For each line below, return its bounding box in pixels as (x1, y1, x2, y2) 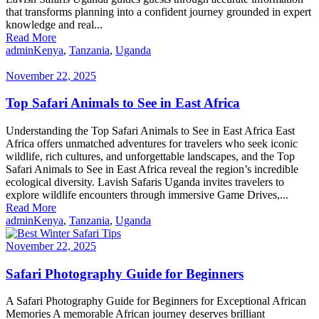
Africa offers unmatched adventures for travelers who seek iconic (6, 137, 298, 150)
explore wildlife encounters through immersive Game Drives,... (6, 188, 288, 201)
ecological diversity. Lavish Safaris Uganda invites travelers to (6, 175, 284, 188)
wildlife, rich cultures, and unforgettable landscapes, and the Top (6, 150, 295, 162)
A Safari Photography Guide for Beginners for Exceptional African (6, 295, 306, 308)
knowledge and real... (6, 18, 103, 31)
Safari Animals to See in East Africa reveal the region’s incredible (6, 162, 298, 175)
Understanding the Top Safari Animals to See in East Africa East (6, 124, 295, 137)
